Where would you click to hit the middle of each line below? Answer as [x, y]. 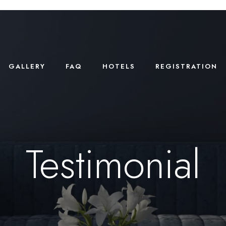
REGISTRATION [186, 66]
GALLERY [27, 66]
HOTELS [119, 66]
